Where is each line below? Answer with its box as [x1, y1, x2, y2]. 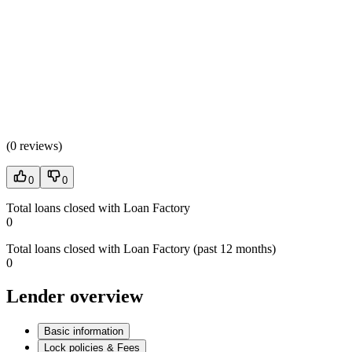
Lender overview [6, 285, 143, 306]
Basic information [44, 324, 123, 337]
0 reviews [10, 138, 58, 152]
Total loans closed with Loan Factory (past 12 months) [6, 241, 276, 255]
